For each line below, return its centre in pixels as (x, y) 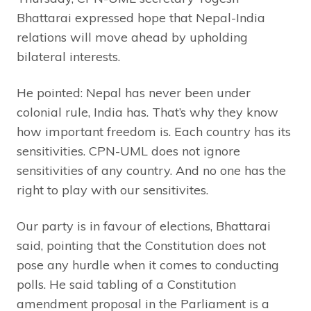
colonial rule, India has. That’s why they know (148, 112)
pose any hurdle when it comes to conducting (148, 264)
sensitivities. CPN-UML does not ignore (128, 151)
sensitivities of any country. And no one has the (151, 170)
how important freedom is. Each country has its (154, 131)
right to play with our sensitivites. (112, 190)
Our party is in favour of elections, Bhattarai (144, 226)
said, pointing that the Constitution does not (141, 245)
